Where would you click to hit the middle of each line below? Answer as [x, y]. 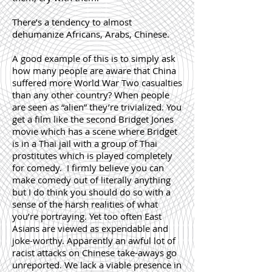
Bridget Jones [146, 119]
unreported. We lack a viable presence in [97, 265]
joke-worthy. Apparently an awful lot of [94, 240]
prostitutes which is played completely [92, 155]
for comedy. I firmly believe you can [88, 168]
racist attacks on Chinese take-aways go [94, 253]
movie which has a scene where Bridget [95, 131]
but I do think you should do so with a [91, 192]
